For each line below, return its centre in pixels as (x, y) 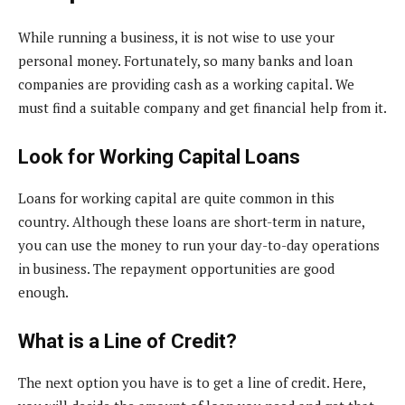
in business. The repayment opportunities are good (176, 268)
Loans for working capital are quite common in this (176, 198)
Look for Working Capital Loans (159, 156)
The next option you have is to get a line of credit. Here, (192, 382)
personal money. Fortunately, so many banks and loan (185, 60)
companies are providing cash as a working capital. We (186, 84)
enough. (43, 292)
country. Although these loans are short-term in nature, (191, 221)
